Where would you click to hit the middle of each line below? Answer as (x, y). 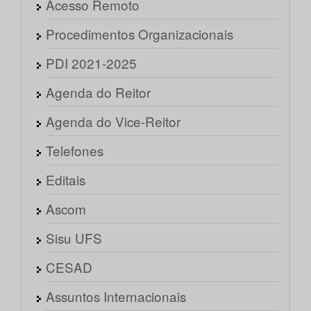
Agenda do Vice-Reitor (113, 121)
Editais (66, 180)
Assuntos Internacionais (116, 296)
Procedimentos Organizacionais (140, 34)
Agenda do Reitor (98, 92)
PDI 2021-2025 (91, 63)
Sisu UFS (74, 238)
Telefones (75, 151)
